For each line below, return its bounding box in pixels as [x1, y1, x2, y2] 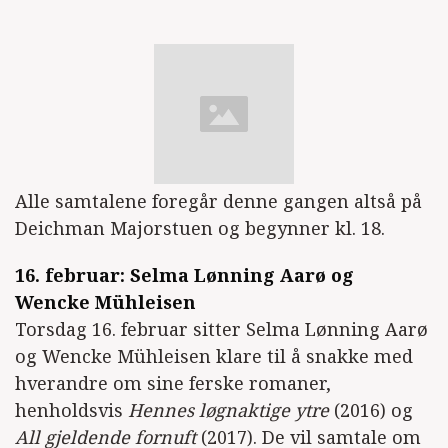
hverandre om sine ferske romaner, [15, 370, 331, 395]
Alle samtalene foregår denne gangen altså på [15, 188, 422, 213]
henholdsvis [15, 397, 128, 422]
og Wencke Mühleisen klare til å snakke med [15, 343, 413, 368]
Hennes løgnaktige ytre [128, 397, 329, 422]
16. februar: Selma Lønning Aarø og [15, 262, 354, 287]
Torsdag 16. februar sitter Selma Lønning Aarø [15, 316, 428, 341]
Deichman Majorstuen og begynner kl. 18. [15, 215, 385, 240]
